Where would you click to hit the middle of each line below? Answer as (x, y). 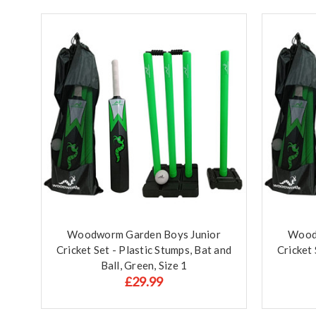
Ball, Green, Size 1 (144, 265)
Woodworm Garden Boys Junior (144, 234)
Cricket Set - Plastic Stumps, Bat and (144, 249)
